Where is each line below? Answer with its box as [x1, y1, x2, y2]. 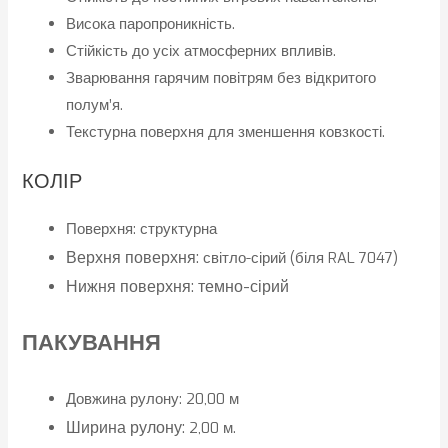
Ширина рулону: [66, 417, 190, 439]
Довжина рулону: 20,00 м [66, 389, 240, 410]
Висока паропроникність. [66, 14, 236, 35]
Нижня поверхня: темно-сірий [66, 276, 290, 298]
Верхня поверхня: [66, 247, 204, 269]
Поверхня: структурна [66, 219, 218, 240]
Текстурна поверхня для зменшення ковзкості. [66, 122, 386, 143]
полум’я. [66, 95, 124, 116]
